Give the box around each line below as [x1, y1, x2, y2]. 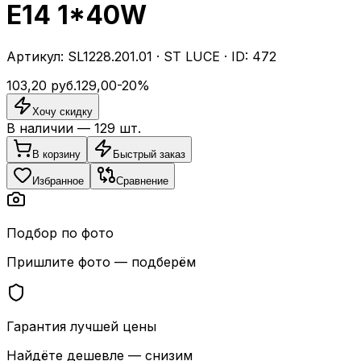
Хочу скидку [32, 105, 93, 118]
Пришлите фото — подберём [6, 253, 196, 270]
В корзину [32, 147, 81, 160]
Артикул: [6, 48, 68, 64]
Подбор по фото [6, 224, 114, 241]
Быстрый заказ [113, 147, 185, 160]
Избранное [32, 174, 84, 187]
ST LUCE [164, 48, 220, 64]
